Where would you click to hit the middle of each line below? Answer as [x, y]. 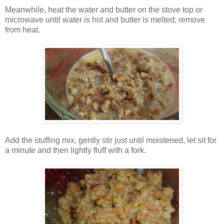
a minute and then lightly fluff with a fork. [75, 150]
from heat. [23, 30]
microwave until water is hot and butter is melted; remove [105, 20]
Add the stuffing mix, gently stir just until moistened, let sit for [111, 140]
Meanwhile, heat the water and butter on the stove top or [104, 10]
